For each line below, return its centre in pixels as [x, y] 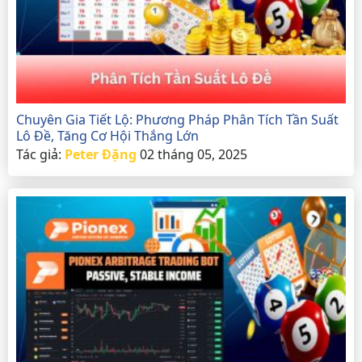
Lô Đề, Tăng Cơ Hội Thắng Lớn [107, 135]
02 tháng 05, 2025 [194, 154]
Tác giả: [40, 154]
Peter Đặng [101, 154]
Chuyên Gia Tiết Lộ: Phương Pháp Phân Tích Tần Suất [177, 119]
